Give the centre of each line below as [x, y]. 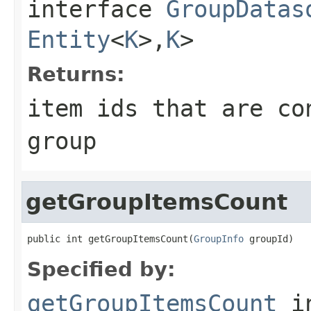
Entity [69, 39]
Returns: [76, 74]
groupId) [269, 238]
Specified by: [101, 269]
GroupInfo [219, 238]
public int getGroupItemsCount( [110, 238]
